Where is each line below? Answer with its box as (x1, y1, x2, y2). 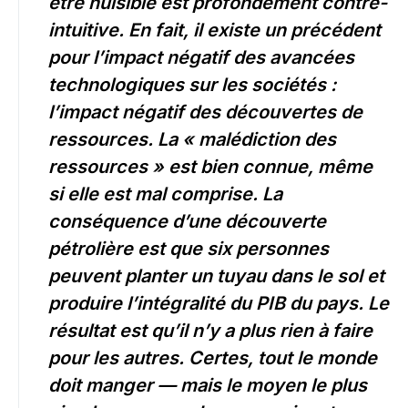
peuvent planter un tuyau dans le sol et (48, 265, 384, 288)
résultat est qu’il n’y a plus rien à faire (48, 320, 372, 342)
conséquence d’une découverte (48, 210, 326, 233)
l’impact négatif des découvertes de (48, 101, 362, 124)
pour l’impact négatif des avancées (48, 46, 354, 69)
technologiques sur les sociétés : (48, 74, 336, 97)
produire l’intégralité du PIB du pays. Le (48, 292, 389, 315)
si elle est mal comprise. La (48, 183, 282, 206)
